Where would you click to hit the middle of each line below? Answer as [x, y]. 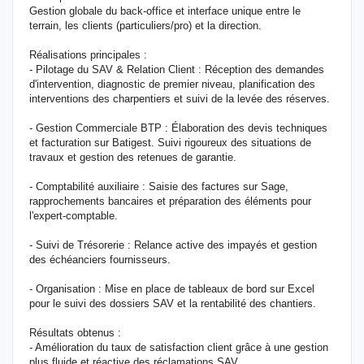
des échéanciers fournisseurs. [100, 260]
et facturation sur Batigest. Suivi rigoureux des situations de [170, 143]
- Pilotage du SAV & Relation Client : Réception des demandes [177, 69]
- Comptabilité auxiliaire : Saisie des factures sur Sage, [159, 186]
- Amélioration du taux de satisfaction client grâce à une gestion [179, 347]
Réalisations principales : [88, 55]
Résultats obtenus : [75, 333]
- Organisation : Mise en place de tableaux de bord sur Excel [172, 289]
